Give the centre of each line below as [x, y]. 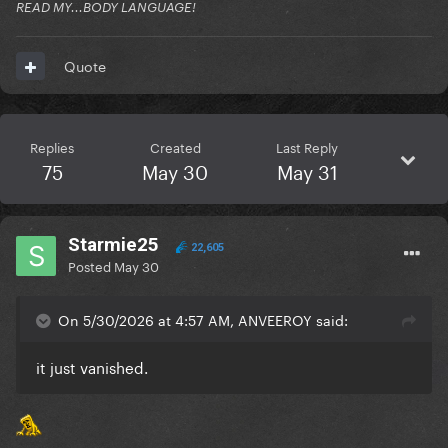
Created [175, 146]
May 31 [307, 170]
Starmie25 [113, 245]
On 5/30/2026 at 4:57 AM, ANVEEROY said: [203, 319]
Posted [91, 265]
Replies [52, 146]
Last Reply [307, 146]
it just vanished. [92, 366]
